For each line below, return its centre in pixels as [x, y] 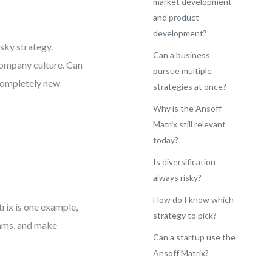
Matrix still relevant [189, 124]
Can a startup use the [194, 237]
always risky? [177, 178]
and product [176, 17]
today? [165, 140]
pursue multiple [182, 71]
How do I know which [193, 199]
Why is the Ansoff [187, 108]
